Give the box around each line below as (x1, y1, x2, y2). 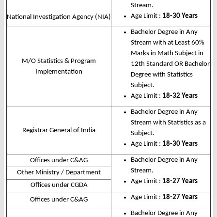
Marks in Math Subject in (131, 50, 203, 58)
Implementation (35, 68, 82, 76)
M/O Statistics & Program (22, 58, 96, 65)
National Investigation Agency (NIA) (7, 14, 111, 21)
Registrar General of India (22, 127, 95, 135)
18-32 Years (162, 93, 198, 100)
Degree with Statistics (131, 71, 193, 79)
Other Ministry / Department (17, 169, 101, 177)
